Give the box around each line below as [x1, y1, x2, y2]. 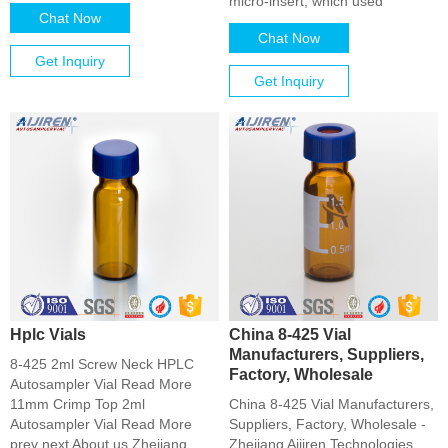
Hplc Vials [10, 325, 86, 343]
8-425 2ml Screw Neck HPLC [10, 356, 194, 372]
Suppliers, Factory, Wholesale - [229, 416, 426, 432]
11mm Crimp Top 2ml [10, 396, 145, 412]
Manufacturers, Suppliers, [229, 345, 424, 363]
